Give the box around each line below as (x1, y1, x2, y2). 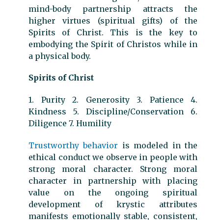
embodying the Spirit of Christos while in (28, 39, 197, 49)
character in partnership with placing (28, 175, 197, 186)
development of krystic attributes (28, 199, 197, 209)
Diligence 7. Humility (28, 118, 111, 129)
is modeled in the (118, 140, 198, 150)
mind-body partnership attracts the (28, 3, 197, 14)
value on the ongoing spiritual (28, 187, 197, 197)
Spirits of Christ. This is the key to (28, 27, 197, 37)
